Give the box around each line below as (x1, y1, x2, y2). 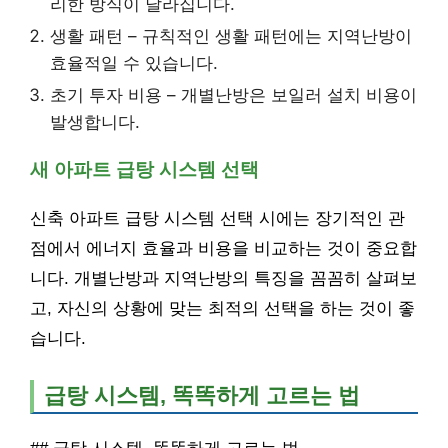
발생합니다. (50, 112, 140, 133)
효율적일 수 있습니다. (50, 53, 218, 74)
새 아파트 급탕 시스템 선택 (30, 159, 259, 181)
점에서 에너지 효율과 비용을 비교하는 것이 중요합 (30, 239, 417, 259)
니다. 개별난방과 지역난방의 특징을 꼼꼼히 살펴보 (30, 269, 417, 289)
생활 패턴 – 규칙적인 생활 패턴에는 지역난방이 (50, 26, 412, 47)
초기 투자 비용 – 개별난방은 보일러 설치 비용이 (50, 85, 417, 106)
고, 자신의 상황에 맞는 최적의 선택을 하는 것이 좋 (30, 299, 415, 319)
